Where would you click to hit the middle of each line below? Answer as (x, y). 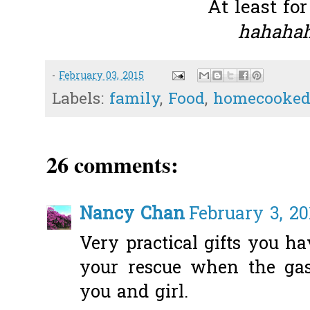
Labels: (81, 100)
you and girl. (134, 293)
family (135, 100)
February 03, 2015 (101, 76)
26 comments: (112, 165)
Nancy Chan (132, 215)
